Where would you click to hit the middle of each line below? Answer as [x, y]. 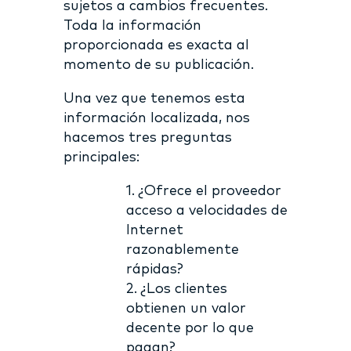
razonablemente [182, 250]
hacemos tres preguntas [147, 138]
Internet [154, 230]
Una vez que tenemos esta [154, 98]
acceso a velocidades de [206, 210]
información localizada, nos [156, 118]
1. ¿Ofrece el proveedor [203, 191]
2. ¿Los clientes [176, 289]
